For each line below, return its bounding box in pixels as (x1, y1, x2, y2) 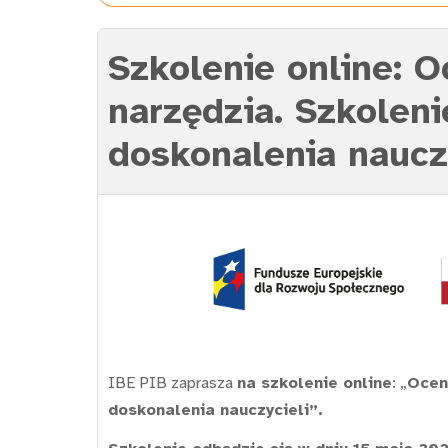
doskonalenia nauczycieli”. (108, 400, 328, 421)
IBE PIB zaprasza (108, 373, 237, 394)
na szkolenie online (237, 373, 392, 394)
